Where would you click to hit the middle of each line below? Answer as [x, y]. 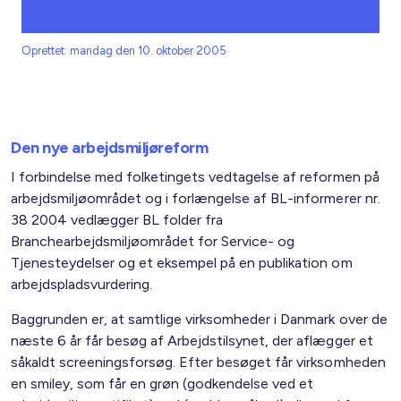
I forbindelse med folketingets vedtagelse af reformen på [195, 177]
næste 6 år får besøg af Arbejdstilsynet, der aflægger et [192, 341]
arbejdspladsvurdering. [82, 284]
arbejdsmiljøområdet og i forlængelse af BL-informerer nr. [196, 198]
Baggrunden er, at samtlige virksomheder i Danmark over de [199, 319]
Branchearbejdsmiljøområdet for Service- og [153, 241]
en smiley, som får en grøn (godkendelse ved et [162, 384]
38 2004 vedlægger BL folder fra [117, 220]
